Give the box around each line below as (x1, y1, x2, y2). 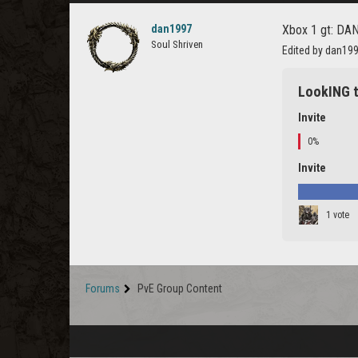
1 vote (326, 209, 349, 221)
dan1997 (151, 22, 192, 35)
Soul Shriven (151, 38, 203, 50)
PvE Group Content (137, 282, 222, 296)
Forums (86, 282, 120, 296)
